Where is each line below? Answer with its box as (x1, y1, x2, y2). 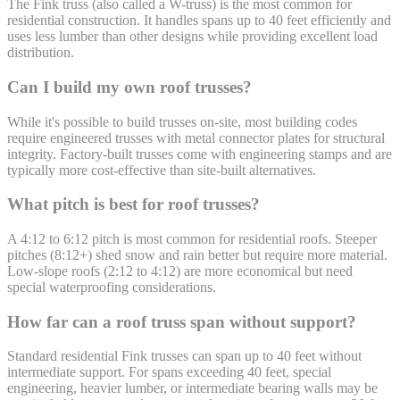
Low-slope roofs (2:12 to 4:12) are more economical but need (7, 263, 353, 279)
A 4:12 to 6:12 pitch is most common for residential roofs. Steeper (7, 231, 377, 247)
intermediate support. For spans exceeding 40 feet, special (7, 364, 331, 380)
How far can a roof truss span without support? (7, 312, 356, 331)
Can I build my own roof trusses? (7, 77, 252, 96)
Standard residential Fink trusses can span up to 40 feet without (7, 348, 362, 364)
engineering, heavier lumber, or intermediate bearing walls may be (7, 380, 378, 396)
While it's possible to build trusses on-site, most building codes (7, 113, 357, 129)
